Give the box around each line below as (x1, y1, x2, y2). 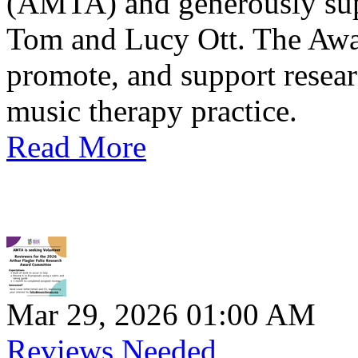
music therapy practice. (6, 93, 297, 129)
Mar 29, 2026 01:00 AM (6, 297, 316, 332)
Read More (6, 129, 146, 165)
